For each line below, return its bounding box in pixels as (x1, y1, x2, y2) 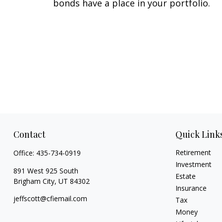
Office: (13, 148, 36, 158)
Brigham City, (13, 176, 56, 186)
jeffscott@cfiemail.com (13, 194, 87, 203)
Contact (13, 128, 46, 140)
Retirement (175, 148, 212, 157)
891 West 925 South (13, 166, 78, 175)
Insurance (175, 183, 207, 193)
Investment (175, 160, 212, 169)
